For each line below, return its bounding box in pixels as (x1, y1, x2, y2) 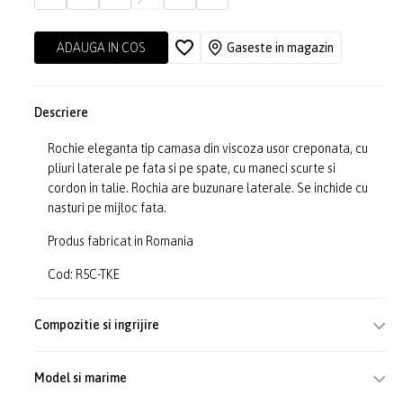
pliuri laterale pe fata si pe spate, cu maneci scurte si (48, 161, 336, 175)
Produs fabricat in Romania (48, 234, 194, 248)
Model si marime (34, 371, 128, 385)
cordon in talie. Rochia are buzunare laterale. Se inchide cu (48, 181, 369, 195)
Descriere (34, 105, 89, 120)
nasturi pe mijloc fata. (48, 201, 167, 215)
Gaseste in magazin (227, 40, 335, 55)
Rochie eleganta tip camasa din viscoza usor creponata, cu (48, 141, 369, 156)
